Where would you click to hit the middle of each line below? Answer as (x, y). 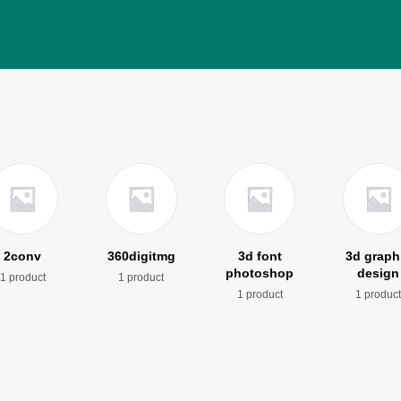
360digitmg (141, 256)
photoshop (260, 273)
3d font (260, 256)
